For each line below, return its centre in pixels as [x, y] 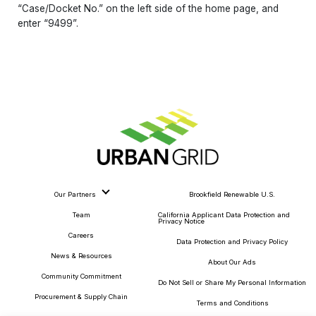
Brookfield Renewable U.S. [232, 194]
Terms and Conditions [232, 303]
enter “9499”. [48, 23]
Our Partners [75, 194]
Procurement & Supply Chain [81, 296]
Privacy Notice [181, 221]
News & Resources [81, 255]
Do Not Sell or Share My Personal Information [232, 282]
